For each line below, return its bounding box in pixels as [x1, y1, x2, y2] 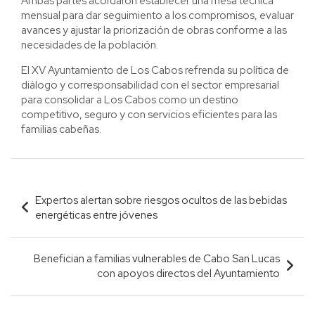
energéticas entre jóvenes [35, 207, 157, 222]
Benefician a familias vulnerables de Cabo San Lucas [34, 251, 280, 266]
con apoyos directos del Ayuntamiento [97, 266, 280, 281]
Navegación [10, 174, 104, 205]
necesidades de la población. [21, 37, 158, 52]
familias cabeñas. [21, 122, 101, 136]
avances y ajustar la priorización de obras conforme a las [21, 22, 287, 37]
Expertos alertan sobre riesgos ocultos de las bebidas [35, 193, 287, 207]
